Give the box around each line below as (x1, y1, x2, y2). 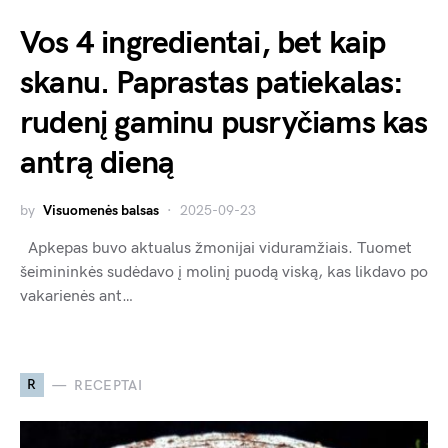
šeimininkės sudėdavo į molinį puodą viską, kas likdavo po (20, 263, 428, 283)
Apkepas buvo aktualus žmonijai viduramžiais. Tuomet (20, 239, 412, 259)
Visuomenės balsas (43, 202, 159, 220)
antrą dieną (20, 144, 175, 184)
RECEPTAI (74, 376, 143, 394)
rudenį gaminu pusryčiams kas (20, 104, 428, 144)
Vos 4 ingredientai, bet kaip (20, 24, 386, 64)
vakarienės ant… (20, 287, 133, 307)
